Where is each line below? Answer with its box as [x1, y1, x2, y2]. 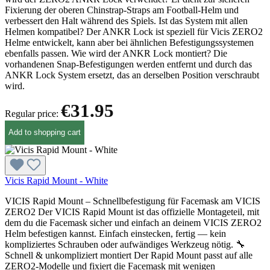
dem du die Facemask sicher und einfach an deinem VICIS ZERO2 [5, 217, 262, 228]
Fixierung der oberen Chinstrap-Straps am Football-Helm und [5, 4, 239, 15]
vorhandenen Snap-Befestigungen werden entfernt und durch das [5, 58, 252, 69]
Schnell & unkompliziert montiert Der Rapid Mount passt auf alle [5, 250, 253, 260]
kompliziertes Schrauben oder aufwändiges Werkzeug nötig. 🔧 [5, 239, 245, 250]
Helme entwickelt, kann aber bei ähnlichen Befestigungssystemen [5, 37, 254, 48]
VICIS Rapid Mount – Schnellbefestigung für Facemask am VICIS [5, 195, 260, 206]
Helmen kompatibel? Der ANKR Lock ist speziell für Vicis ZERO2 [5, 26, 263, 37]
